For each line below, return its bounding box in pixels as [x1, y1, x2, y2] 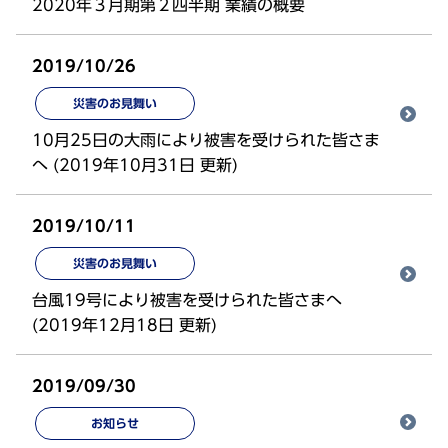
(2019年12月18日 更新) [32, 316, 217, 333]
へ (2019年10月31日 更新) [32, 156, 238, 173]
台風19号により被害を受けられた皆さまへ [32, 291, 342, 308]
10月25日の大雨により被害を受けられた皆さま [32, 131, 380, 148]
